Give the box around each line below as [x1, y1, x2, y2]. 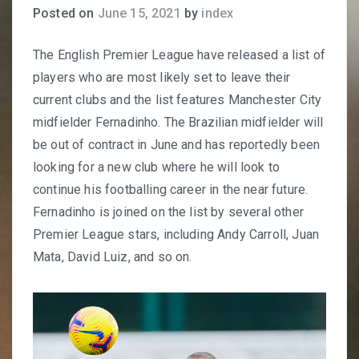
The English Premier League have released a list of [33, 47, 326, 63]
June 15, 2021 [97, 6, 181, 21]
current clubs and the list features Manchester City [33, 92, 322, 107]
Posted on [33, 6, 98, 21]
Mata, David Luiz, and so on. [33, 249, 192, 264]
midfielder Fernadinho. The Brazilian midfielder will [33, 115, 324, 130]
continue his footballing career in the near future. [33, 182, 309, 197]
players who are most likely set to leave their [33, 70, 291, 85]
